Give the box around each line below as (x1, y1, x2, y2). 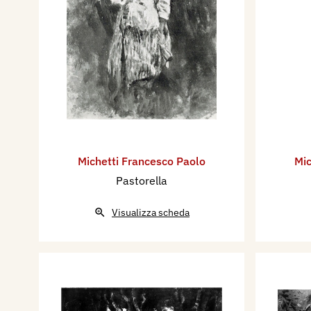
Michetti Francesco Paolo (78, 154, 205, 169)
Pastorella (116, 174, 167, 188)
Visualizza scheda (112, 206, 190, 219)
